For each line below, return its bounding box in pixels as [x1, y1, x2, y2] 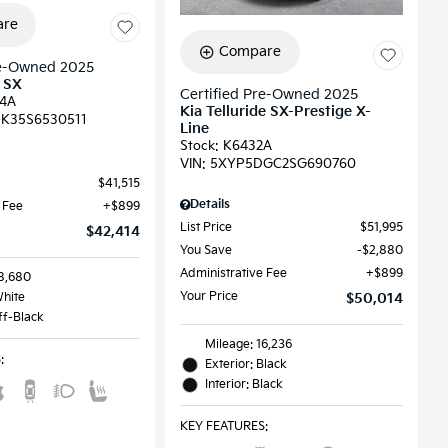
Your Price [179, 289, 238, 305]
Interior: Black [204, 377, 283, 393]
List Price [179, 220, 232, 236]
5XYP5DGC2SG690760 [209, 156, 356, 173]
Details [189, 197, 230, 213]
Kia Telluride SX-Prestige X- [179, 103, 371, 121]
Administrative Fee [179, 266, 287, 282]
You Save [179, 243, 232, 259]
